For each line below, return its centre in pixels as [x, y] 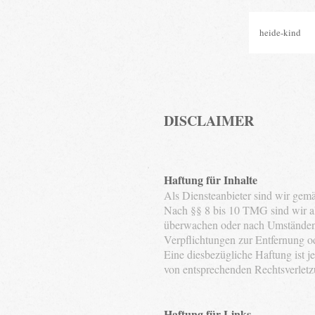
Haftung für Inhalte [211, 180]
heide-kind [280, 32]
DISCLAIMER [209, 121]
